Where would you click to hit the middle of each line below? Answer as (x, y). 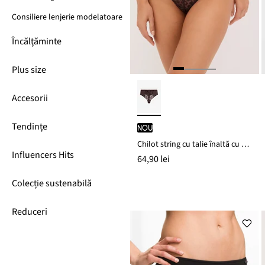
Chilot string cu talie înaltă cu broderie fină (245, 145)
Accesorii (30, 98)
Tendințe (30, 127)
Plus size (29, 70)
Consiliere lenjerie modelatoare (67, 17)
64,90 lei (153, 159)
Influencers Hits (43, 155)
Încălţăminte (37, 41)
